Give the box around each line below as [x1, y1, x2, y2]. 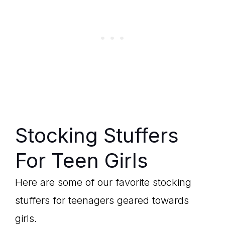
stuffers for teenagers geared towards [15, 194, 189, 206]
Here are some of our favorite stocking [15, 176, 191, 188]
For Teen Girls [15, 148, 148, 173]
